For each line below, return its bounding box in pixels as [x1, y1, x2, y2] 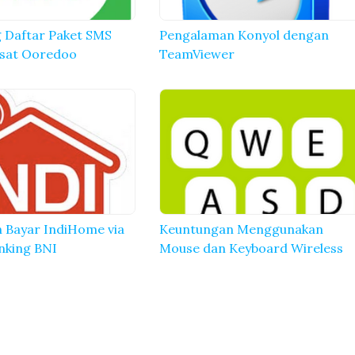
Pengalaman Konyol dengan [159, 26, 330, 43]
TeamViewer [159, 45, 235, 62]
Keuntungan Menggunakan [159, 220, 324, 237]
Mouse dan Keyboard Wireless [159, 239, 344, 256]
